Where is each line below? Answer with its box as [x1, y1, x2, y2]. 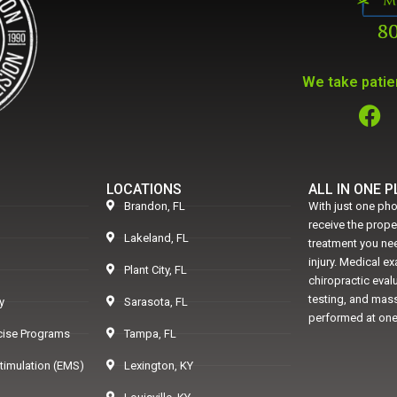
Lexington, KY [124, 358, 193, 372]
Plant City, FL [124, 262, 187, 276]
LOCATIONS [106, 180, 182, 198]
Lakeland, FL [124, 230, 189, 245]
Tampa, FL [124, 326, 176, 340]
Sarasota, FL [124, 294, 188, 308]
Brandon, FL [124, 198, 185, 213]
